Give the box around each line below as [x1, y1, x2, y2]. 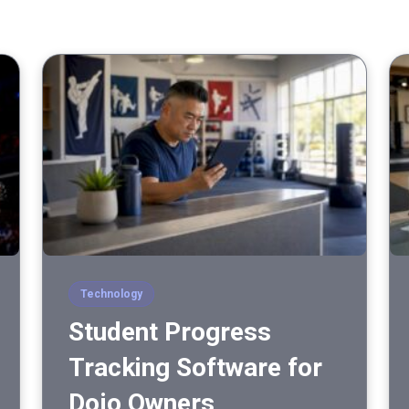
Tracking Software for [68, 352, 322, 383]
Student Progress [68, 317, 271, 348]
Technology [80, 288, 142, 301]
